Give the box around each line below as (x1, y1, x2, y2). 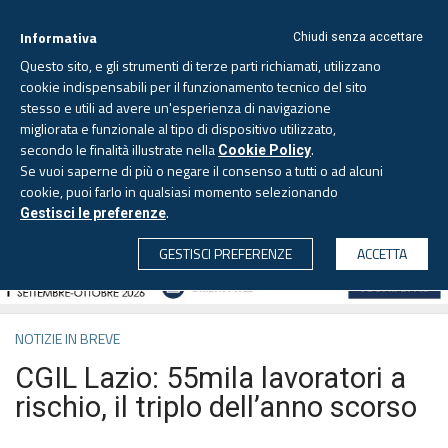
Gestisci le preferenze (20, 205, 166, 221)
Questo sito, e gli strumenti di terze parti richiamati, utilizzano (20, 55, 381, 76)
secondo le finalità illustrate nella (20, 139, 218, 160)
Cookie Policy (218, 142, 311, 158)
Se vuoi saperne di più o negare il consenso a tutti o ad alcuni (20, 160, 383, 181)
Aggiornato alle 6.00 (231, 132, 348, 148)
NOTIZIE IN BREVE (15, 327, 120, 349)
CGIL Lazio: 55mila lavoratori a (15, 360, 406, 395)
